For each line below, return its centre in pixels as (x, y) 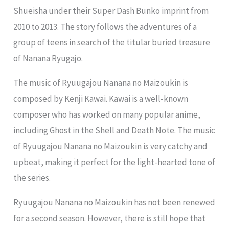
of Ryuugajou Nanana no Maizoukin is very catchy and (111, 146)
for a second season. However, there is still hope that (110, 219)
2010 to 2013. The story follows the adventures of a (105, 27)
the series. (32, 178)
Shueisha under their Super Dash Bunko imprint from (111, 11)
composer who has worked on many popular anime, (107, 115)
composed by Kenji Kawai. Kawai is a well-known (101, 99)
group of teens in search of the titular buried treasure (112, 43)
